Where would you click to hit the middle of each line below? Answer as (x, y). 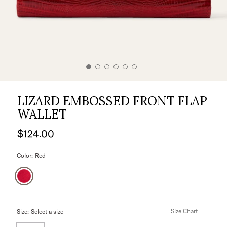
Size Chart (184, 211)
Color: (25, 155)
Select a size (47, 212)
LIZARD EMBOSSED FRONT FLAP (112, 101)
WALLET (42, 114)
